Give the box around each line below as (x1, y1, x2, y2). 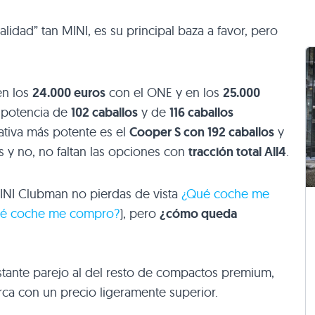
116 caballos (169, 104, 233, 122)
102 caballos (71, 104, 138, 122)
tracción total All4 (188, 143, 286, 161)
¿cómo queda (160, 205, 237, 223)
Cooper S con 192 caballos (129, 124, 274, 141)
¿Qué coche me (181, 186, 269, 202)
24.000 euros (32, 84, 105, 102)
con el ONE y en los (105, 84, 223, 101)
